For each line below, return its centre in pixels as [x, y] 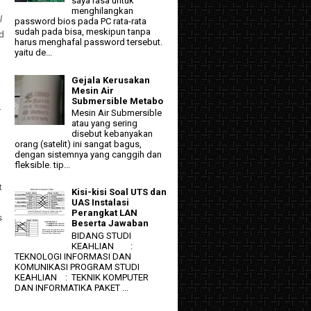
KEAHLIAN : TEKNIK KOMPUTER [82, 278]
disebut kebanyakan [112, 134]
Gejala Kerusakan [111, 80]
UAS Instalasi [101, 203]
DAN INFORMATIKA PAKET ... [72, 288]
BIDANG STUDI [102, 236]
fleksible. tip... [42, 165]
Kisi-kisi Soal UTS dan [119, 192]
